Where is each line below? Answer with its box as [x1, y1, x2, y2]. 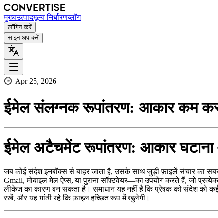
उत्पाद [17, 13, 33, 21]
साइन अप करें [8, 34, 39, 41]
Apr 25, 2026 [15, 77, 56, 85]
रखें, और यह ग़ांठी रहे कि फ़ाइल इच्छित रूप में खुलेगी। [4, 193, 150, 202]
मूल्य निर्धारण [33, 13, 68, 21]
